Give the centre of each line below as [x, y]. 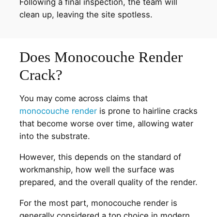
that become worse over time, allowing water [106, 124]
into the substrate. [55, 136]
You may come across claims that [84, 99]
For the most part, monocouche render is [98, 203]
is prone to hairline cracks [147, 111]
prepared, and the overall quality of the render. [108, 182]
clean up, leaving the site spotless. [86, 14]
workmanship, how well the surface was [97, 170]
